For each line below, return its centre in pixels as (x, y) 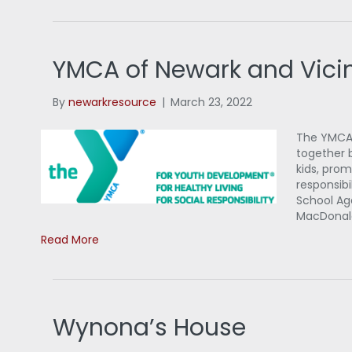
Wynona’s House (150, 328)
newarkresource (113, 103)
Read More (70, 240)
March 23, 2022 (212, 103)
